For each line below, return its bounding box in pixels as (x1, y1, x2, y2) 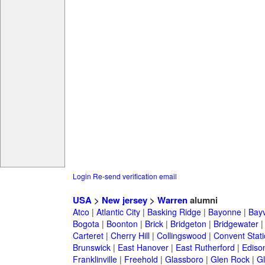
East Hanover (117, 241, 169, 254)
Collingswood (156, 230, 206, 242)
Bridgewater (213, 218, 258, 230)
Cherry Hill (110, 230, 150, 242)
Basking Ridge (147, 206, 201, 218)
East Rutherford (175, 241, 235, 254)
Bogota (72, 218, 99, 230)
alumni (187, 193, 218, 207)
